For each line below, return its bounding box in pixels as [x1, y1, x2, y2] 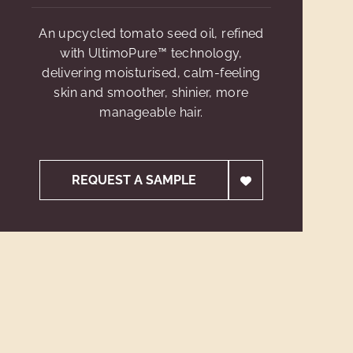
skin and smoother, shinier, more [54, 85, 249, 100]
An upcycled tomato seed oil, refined [39, 26, 264, 41]
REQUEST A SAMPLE [72, 173, 197, 188]
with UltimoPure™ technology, [60, 46, 243, 61]
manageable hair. [99, 105, 203, 120]
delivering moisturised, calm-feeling [42, 65, 261, 80]
